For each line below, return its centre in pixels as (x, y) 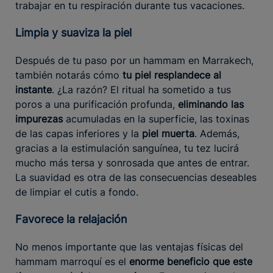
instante (34, 89)
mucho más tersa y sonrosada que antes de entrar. (132, 162)
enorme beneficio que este (191, 261)
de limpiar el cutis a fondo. (78, 192)
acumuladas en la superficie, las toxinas (156, 119)
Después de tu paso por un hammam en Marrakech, (134, 60)
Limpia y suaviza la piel (76, 32)
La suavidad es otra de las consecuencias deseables (136, 177)
